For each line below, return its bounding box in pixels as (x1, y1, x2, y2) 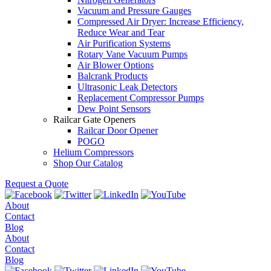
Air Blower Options (77, 59, 154, 70)
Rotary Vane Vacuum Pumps (77, 48, 188, 59)
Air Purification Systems (77, 38, 171, 48)
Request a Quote (5, 178, 68, 189)
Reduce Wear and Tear (77, 27, 165, 38)
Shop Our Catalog (53, 157, 123, 168)
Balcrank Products (77, 70, 148, 81)
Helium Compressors (53, 146, 134, 157)
